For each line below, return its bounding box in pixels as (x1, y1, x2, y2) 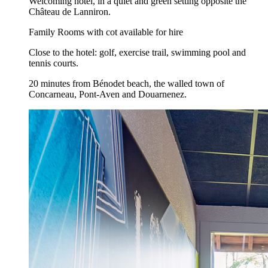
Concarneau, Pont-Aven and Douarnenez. (29, 89, 187, 100)
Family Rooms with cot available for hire (29, 27, 183, 38)
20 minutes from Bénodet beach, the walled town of (29, 78, 224, 89)
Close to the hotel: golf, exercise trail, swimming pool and (29, 47, 246, 58)
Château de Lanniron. (29, 7, 111, 17)
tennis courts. (29, 58, 78, 69)
